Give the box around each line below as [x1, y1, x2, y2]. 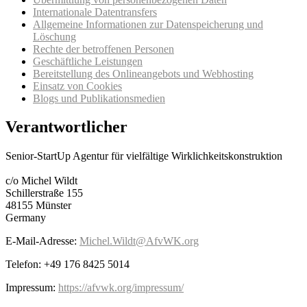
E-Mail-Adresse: [5, 235, 79, 247]
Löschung [33, 30, 76, 42]
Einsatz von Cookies [33, 79, 122, 92]
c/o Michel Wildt [5, 175, 77, 187]
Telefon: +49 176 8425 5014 [5, 258, 130, 271]
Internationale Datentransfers [33, 5, 157, 18]
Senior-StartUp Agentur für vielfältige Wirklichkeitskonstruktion [5, 150, 282, 162]
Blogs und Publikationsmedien [33, 92, 165, 104]
